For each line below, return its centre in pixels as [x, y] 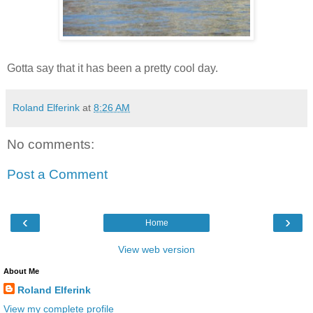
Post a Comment [57, 175]
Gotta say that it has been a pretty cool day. [112, 68]
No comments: [51, 144]
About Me [21, 271]
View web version [156, 249]
